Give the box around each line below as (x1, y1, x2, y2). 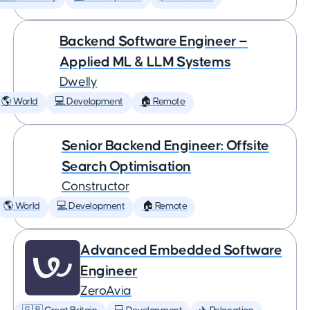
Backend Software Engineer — (59, 34, 248, 48)
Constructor (61, 180, 130, 193)
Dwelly (59, 75, 98, 89)
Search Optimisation (61, 159, 192, 174)
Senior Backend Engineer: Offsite (61, 138, 269, 153)
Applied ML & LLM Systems (59, 55, 231, 69)
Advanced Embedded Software (80, 243, 282, 257)
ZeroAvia (80, 284, 131, 298)
